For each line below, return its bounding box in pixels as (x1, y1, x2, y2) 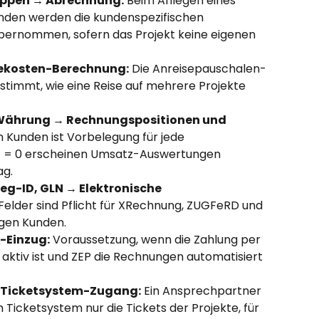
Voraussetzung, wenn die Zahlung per (50, 231, 263, 248)
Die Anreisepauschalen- (129, 60, 266, 77)
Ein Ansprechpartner (141, 282, 264, 299)
